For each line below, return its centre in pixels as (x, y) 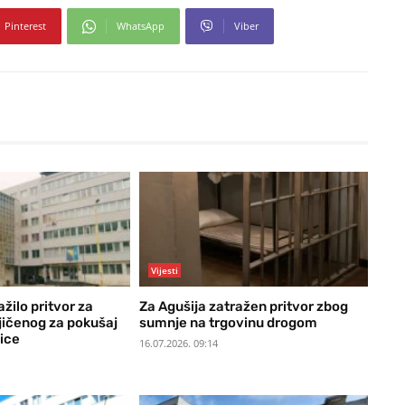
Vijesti (164, 270)
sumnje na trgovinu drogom (228, 322)
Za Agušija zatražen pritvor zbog (243, 306)
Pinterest (25, 26)
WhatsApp (141, 26)
